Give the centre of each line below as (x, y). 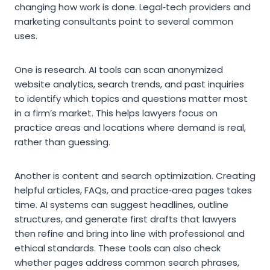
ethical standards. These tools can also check (118, 248)
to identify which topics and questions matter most (131, 99)
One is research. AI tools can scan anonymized (119, 70)
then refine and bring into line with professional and (130, 234)
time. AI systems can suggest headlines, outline (121, 205)
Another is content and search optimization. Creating (135, 176)
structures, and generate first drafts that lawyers (125, 219)
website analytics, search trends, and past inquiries (129, 84)
